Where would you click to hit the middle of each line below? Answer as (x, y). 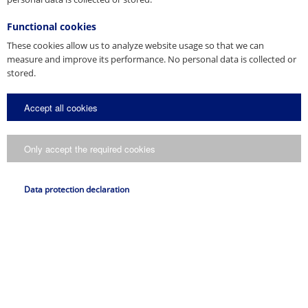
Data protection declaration (77, 189)
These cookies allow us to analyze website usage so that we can (135, 45)
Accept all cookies (61, 107)
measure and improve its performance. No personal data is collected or (152, 59)
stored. (21, 73)
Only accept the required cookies (90, 148)
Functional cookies (52, 26)
